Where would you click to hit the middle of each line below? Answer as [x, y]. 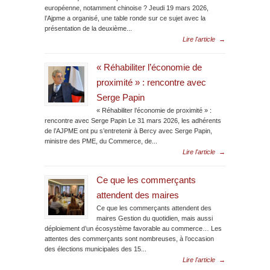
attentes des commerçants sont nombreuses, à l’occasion [129, 238]
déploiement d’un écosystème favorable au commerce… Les [133, 228]
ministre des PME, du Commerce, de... [101, 141]
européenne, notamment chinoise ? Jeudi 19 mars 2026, [127, 8]
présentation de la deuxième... [88, 28]
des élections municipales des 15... [96, 249]
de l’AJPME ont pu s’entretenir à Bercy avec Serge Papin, [128, 130]
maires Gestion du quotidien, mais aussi [155, 218]
